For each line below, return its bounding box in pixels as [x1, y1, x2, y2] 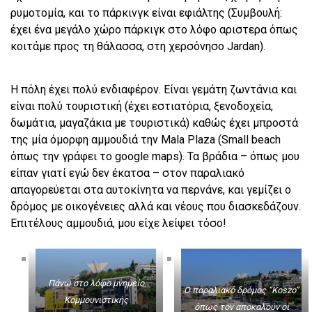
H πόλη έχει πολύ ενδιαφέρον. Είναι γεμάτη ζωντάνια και [10, 82, 297, 96]
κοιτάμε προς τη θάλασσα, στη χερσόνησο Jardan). [10, 39, 265, 53]
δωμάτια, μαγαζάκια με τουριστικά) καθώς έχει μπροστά [10, 116, 298, 130]
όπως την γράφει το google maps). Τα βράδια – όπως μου [10, 149, 299, 163]
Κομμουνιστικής [63, 294, 128, 305]
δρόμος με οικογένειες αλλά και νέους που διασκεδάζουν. [10, 199, 301, 213]
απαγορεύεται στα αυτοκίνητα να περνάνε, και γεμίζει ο [10, 182, 291, 196]
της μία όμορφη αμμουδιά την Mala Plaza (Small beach [10, 132, 281, 146]
